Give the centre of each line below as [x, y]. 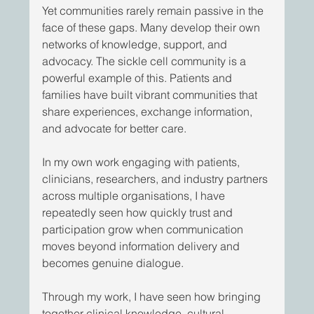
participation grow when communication [144, 230]
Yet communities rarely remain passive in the [155, 11]
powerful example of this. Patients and [139, 78]
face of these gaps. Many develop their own [153, 28]
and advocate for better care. [116, 129]
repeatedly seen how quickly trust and [139, 213]
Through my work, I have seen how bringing [153, 297]
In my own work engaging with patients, [143, 162]
